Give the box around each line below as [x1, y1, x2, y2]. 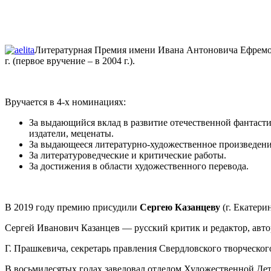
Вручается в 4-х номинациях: [5, 96, 126, 107]
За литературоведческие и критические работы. [29, 149, 226, 160]
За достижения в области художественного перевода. [29, 160, 249, 171]
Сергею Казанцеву [140, 201, 223, 212]
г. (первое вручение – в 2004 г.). [5, 55, 135, 66]
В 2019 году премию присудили [5, 201, 140, 212]
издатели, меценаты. [29, 128, 114, 139]
